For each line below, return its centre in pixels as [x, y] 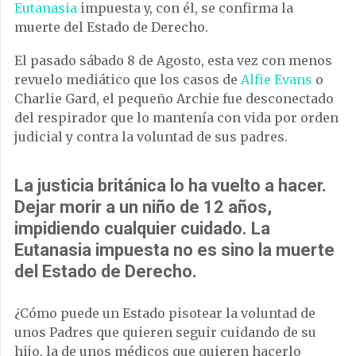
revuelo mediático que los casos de [128, 79]
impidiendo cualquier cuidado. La [142, 228]
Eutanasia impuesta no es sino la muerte [174, 250]
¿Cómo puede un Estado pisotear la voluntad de [165, 313]
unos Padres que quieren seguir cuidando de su [165, 332]
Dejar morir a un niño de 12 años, [143, 207]
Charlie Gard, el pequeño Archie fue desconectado [174, 98]
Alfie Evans [277, 79]
